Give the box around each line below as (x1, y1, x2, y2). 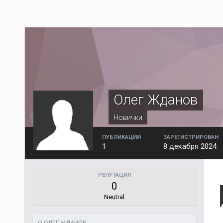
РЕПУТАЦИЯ (98, 172, 131, 178)
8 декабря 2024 (163, 142, 217, 151)
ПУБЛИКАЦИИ (102, 134, 141, 140)
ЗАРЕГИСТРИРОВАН (163, 134, 219, 140)
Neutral (104, 193, 125, 201)
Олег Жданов (113, 92, 198, 108)
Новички (113, 113, 142, 121)
